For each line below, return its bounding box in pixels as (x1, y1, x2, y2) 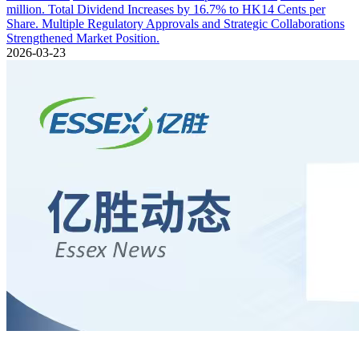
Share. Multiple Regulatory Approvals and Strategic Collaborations (6, 17, 345, 30)
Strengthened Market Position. (6, 31, 159, 45)
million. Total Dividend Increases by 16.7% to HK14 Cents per (6, 2, 325, 16)
